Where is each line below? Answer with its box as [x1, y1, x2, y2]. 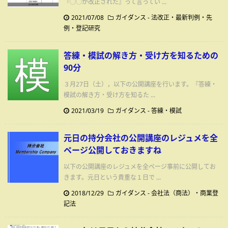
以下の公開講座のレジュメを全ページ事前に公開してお [64, 162, 216, 171]
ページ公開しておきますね [64, 144, 161, 156]
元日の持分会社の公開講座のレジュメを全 [64, 132, 218, 144]
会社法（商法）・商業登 [151, 188, 218, 197]
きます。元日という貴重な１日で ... [64, 173, 161, 182]
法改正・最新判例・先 [151, 13, 212, 22]
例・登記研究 [64, 23, 100, 33]
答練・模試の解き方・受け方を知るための [64, 49, 218, 61]
